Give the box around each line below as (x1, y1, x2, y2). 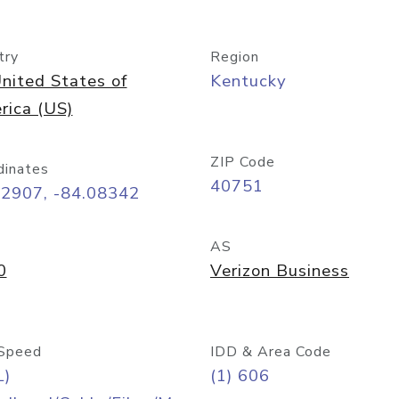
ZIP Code (210, 152, 275, 172)
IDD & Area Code (210, 342, 331, 362)
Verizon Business (210, 259, 349, 282)
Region (210, 47, 259, 67)
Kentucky (210, 69, 287, 93)
